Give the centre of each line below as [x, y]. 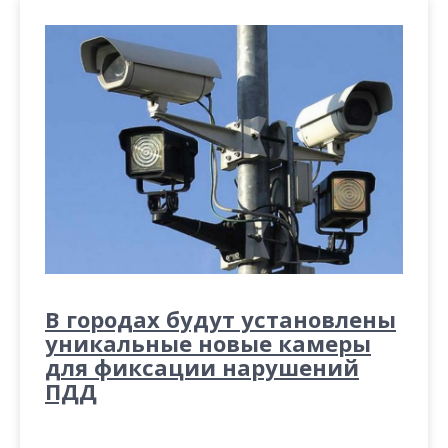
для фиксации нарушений [202, 367]
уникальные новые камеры [208, 343]
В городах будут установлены [220, 319]
